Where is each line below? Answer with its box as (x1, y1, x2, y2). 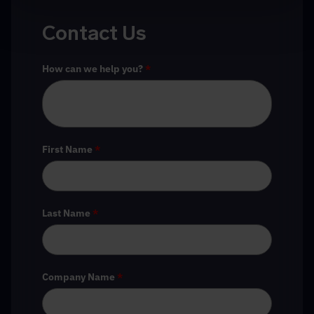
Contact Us (42, 21, 146, 46)
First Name (42, 143, 93, 156)
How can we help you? (42, 62, 143, 76)
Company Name (42, 271, 115, 284)
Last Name (42, 207, 90, 220)
